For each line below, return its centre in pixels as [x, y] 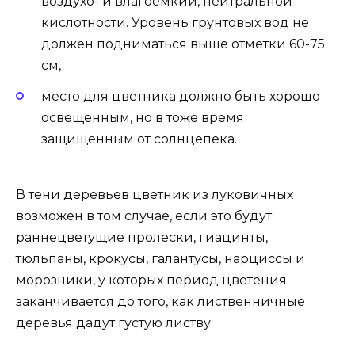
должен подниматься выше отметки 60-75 [183, 44]
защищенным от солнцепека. [139, 139]
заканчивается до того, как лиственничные [160, 301]
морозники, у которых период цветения [151, 280]
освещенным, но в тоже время [143, 117]
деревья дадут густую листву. [115, 323]
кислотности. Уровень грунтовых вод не [175, 23]
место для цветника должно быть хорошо [181, 96]
